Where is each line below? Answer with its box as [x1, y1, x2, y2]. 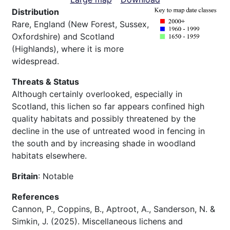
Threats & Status [12, 76, 79, 87]
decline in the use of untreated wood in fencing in [12, 125, 205, 136]
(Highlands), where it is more [12, 43, 124, 54]
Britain [12, 170, 38, 181]
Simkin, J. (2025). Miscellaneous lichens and [12, 216, 183, 226]
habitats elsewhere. [12, 150, 87, 161]
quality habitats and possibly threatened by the [12, 113, 196, 124]
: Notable [38, 170, 73, 181]
